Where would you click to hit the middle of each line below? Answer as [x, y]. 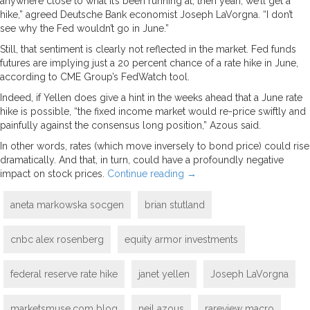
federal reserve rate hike [64, 274]
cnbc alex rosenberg [57, 239]
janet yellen [164, 274]
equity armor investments [181, 239]
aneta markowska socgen [67, 204]
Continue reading [147, 173]
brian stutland [175, 204]
